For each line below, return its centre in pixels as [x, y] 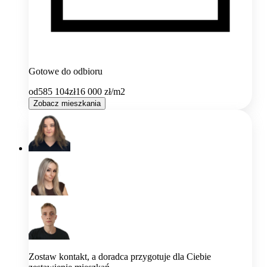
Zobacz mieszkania [67, 104]
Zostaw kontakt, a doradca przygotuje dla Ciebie [120, 257]
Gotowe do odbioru [66, 72]
